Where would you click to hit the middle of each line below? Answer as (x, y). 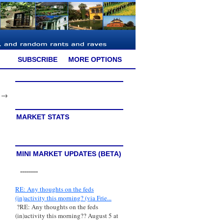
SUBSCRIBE (38, 59)
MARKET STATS (43, 117)
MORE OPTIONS (95, 59)
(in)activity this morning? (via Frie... (63, 198)
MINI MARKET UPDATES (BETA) (69, 154)
